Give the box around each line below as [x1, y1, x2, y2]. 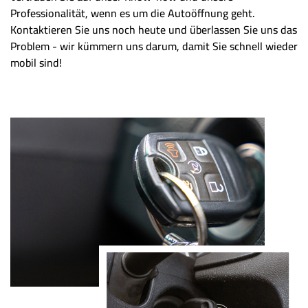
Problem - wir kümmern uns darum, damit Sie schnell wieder [10, 35, 298, 56]
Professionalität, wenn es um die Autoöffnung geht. [10, 2, 255, 23]
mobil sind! [10, 52, 62, 73]
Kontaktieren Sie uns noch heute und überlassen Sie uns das [10, 19, 297, 40]
